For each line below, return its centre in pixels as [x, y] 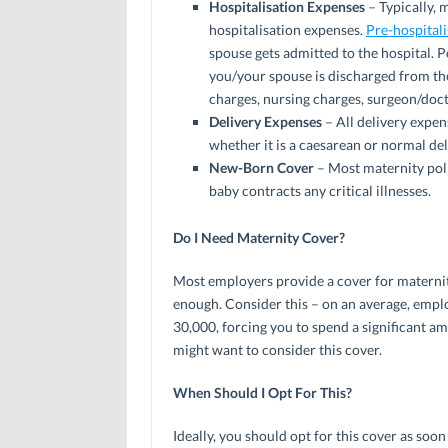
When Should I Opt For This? [262, 392]
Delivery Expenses [265, 121]
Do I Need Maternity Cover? [258, 237]
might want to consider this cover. [277, 349]
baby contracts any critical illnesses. [319, 190]
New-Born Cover [261, 167]
